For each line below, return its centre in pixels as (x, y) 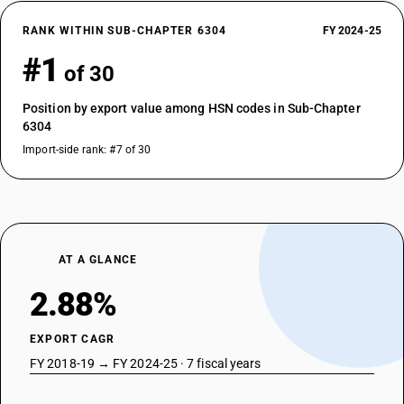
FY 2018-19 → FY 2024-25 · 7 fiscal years (146, 363)
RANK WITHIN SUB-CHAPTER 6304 (125, 31)
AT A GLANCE (98, 260)
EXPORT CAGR (73, 339)
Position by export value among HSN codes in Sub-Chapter (192, 108)
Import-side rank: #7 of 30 (87, 150)
